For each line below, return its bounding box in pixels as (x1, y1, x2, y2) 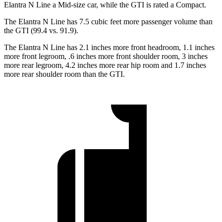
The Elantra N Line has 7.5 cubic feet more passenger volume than (4, 17, 213, 26)
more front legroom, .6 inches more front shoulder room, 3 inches (4, 52, 208, 61)
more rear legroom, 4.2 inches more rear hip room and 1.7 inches (4, 61, 206, 70)
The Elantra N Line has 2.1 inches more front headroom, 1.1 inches (4, 43, 215, 52)
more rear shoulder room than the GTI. (4, 70, 125, 79)
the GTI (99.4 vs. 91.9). (4, 26, 78, 35)
